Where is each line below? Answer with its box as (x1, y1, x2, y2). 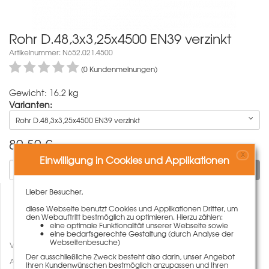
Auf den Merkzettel (10, 255, 75, 267)
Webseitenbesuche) (50, 236, 121, 247)
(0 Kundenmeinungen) (81, 63, 157, 74)
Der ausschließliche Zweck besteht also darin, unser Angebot (26, 250, 235, 262)
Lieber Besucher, (26, 186, 83, 197)
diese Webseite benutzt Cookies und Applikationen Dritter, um (26, 202, 238, 214)
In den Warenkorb (118, 163, 195, 176)
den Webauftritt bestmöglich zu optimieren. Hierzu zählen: (26, 211, 223, 222)
